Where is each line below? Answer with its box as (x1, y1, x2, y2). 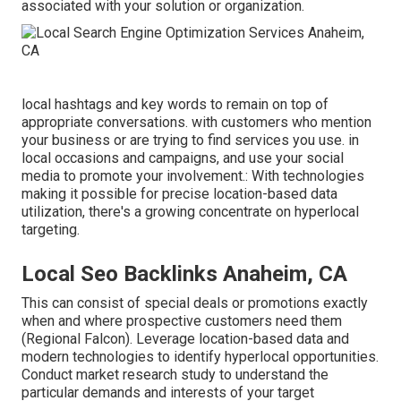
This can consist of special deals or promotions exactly (21, 294, 368, 312)
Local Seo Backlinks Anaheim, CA (21, 261, 347, 287)
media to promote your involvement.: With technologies (21, 167, 364, 185)
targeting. (21, 221, 80, 239)
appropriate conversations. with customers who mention (21, 114, 371, 132)
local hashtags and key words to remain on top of (21, 96, 328, 114)
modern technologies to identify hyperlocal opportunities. (21, 348, 379, 366)
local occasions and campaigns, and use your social (21, 149, 344, 167)
